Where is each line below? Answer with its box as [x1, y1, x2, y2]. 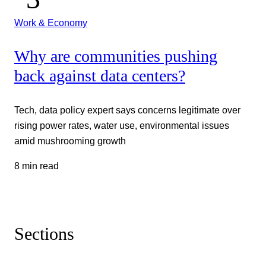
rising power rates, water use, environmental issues [14, 119, 229, 131]
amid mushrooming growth [14, 135, 126, 146]
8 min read [14, 160, 59, 172]
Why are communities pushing [14, 47, 217, 66]
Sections [14, 223, 74, 244]
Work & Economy [14, 17, 87, 28]
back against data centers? [14, 66, 185, 85]
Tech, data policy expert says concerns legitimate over [14, 104, 240, 115]
